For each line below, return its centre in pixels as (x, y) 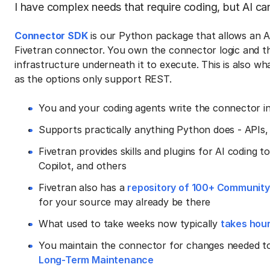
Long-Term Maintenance (96, 259)
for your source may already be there (125, 202)
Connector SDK (51, 35)
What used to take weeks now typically (130, 223)
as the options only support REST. (95, 79)
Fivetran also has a (83, 187)
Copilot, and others (83, 165)
